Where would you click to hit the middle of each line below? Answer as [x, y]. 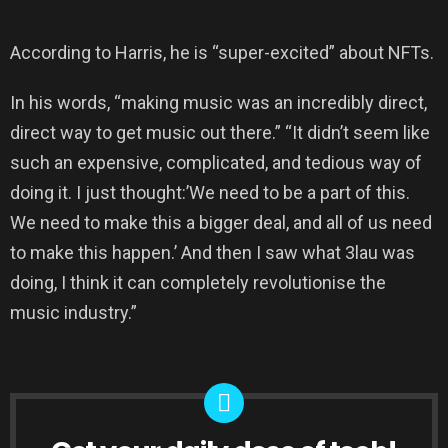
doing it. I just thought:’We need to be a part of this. [210, 192]
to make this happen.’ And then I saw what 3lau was [212, 252]
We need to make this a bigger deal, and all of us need [221, 222]
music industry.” [73, 312]
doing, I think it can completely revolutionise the [198, 282]
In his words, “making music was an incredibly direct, [218, 102]
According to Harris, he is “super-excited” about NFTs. [222, 52]
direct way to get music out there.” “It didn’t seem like [220, 132]
